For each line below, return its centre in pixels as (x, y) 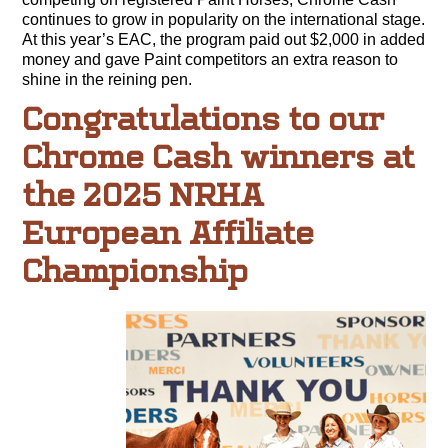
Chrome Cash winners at (219, 156)
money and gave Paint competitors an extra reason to (210, 59)
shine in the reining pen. (107, 79)
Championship (135, 270)
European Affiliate (168, 232)
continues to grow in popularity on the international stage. (224, 19)
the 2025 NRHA (143, 194)
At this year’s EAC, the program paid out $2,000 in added (224, 39)
